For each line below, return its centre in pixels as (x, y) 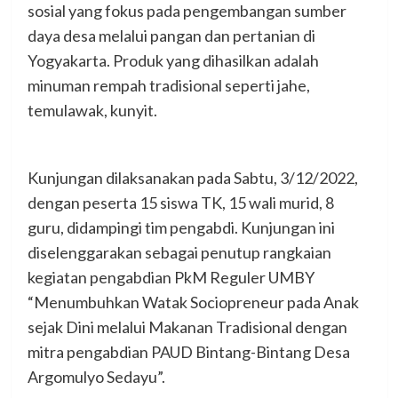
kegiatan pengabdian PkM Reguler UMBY (171, 278)
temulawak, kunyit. (92, 111)
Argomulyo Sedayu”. (96, 377)
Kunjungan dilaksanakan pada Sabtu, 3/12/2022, (192, 178)
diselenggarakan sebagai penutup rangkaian (179, 253)
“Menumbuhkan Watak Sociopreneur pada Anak (193, 302)
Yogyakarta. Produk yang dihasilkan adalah (173, 61)
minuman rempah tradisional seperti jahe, (168, 86)
